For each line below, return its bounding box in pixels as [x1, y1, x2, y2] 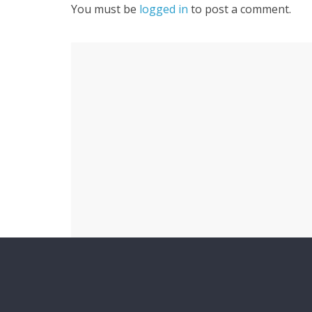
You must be [71, 1, 139, 17]
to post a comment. [188, 1, 291, 17]
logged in [139, 1, 188, 17]
